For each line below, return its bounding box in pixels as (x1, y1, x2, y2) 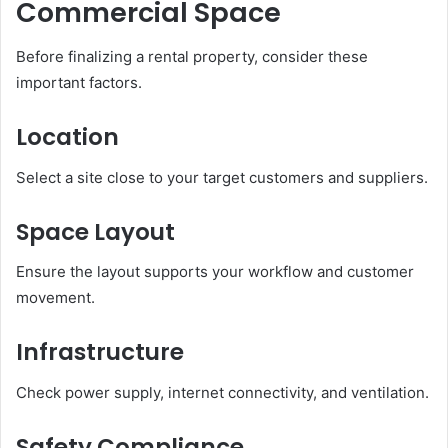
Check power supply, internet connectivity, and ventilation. (16, 382, 429, 402)
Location (16, 121, 119, 154)
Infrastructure (16, 336, 184, 369)
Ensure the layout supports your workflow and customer (16, 262, 414, 282)
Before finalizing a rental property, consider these (16, 47, 368, 67)
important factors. (16, 73, 142, 93)
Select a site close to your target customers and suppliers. (16, 167, 428, 187)
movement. (16, 288, 95, 308)
